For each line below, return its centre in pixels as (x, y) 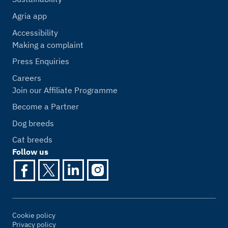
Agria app (30, 16)
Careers (27, 78)
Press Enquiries (41, 61)
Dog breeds (33, 123)
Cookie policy (34, 216)
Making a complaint (48, 45)
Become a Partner (46, 107)
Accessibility (35, 32)
